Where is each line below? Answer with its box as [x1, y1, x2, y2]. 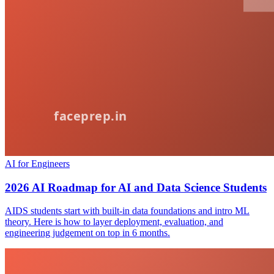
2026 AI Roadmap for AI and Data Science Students [5, 180, 267, 194]
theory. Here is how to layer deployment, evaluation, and [5, 217, 223, 228]
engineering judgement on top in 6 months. [5, 228, 170, 239]
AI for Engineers [5, 158, 70, 169]
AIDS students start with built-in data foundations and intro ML [5, 206, 250, 217]
